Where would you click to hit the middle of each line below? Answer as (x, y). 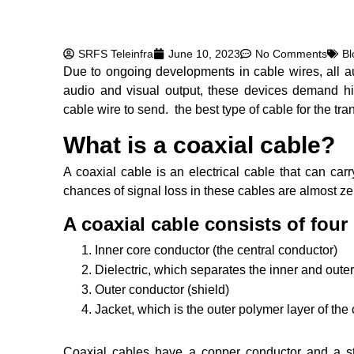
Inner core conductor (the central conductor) (216, 250)
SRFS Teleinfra (116, 54)
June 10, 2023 (204, 54)
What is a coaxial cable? (199, 145)
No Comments (291, 54)
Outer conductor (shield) (162, 290)
